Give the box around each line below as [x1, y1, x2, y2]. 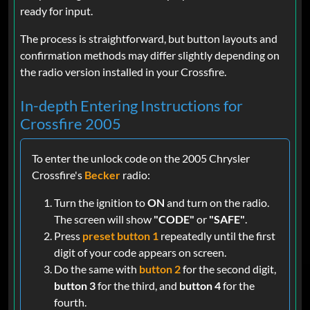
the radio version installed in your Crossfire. [20, 65, 226, 79]
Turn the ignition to [54, 196, 147, 210]
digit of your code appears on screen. [54, 246, 226, 259]
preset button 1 [82, 229, 158, 243]
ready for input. [20, 4, 93, 18]
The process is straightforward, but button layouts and [20, 32, 277, 46]
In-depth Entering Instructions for [20, 97, 243, 116]
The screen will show [54, 212, 154, 226]
